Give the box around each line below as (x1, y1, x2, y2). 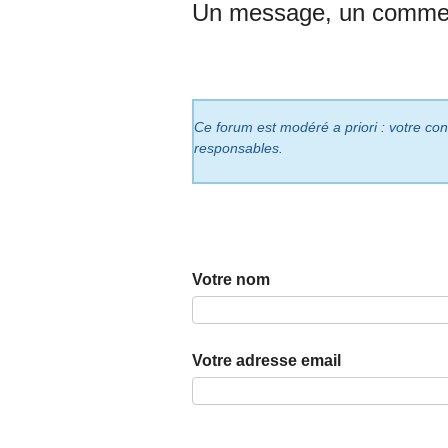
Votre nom (192, 270, 270, 288)
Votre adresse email (192, 351, 341, 369)
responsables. (194, 139, 283, 156)
